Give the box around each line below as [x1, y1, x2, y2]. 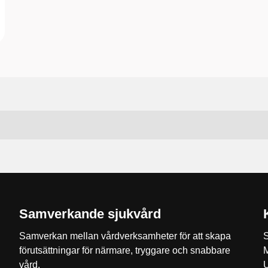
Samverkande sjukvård [19, 206, 161, 221]
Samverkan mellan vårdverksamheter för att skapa [19, 231, 231, 241]
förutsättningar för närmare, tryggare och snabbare [19, 245, 230, 255]
